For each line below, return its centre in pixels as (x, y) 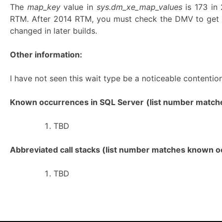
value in (78, 7)
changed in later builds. (54, 31)
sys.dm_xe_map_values (141, 7)
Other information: (46, 55)
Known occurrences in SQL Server (77, 102)
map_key (44, 7)
